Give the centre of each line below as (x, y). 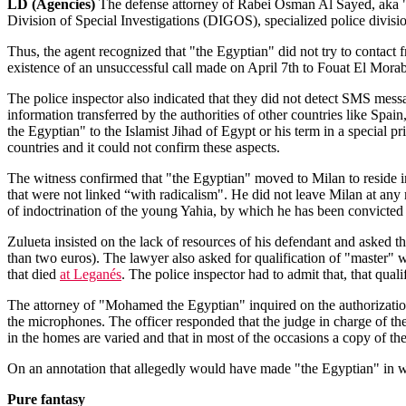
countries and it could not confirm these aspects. (144, 147)
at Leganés (91, 274)
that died (34, 274)
